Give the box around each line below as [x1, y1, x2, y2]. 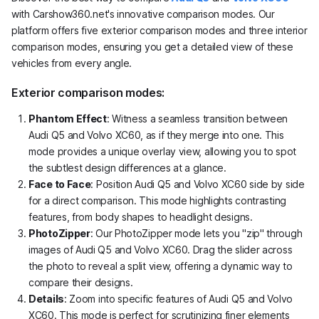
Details [28, 292, 64, 305]
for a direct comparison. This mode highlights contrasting [28, 194, 286, 206]
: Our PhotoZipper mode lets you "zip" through [90, 226, 303, 239]
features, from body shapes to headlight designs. [28, 210, 253, 223]
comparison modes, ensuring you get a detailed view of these [11, 40, 293, 53]
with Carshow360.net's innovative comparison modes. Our [11, 7, 275, 20]
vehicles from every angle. [11, 56, 132, 69]
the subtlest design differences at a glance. [28, 161, 226, 174]
